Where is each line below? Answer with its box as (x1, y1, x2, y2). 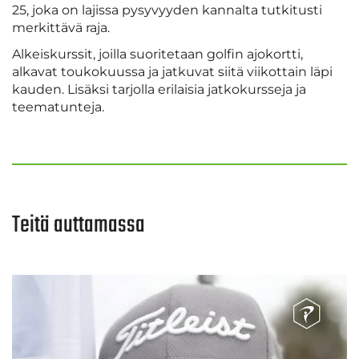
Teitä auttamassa (12, 207, 145, 244)
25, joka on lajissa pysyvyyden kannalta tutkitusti (12, 2, 322, 18)
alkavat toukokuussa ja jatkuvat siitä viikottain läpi (12, 64, 333, 80)
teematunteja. (12, 99, 104, 115)
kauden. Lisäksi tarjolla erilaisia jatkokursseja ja (12, 82, 306, 98)
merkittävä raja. (12, 20, 110, 36)
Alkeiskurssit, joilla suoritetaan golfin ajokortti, (12, 46, 303, 63)
